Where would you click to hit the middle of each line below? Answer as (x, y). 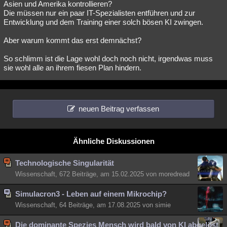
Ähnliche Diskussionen (113, 141)
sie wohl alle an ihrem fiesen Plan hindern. (72, 68)
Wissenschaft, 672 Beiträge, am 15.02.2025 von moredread (102, 174)
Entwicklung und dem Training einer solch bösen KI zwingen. (103, 22)
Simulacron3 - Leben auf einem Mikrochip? (91, 194)
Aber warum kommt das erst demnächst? (72, 40)
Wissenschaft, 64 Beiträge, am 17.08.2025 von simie (93, 205)
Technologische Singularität (65, 163)
